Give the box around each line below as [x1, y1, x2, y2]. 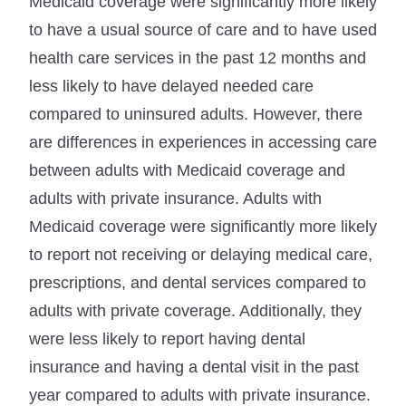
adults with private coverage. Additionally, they [29, 301, 362, 320]
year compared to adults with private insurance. [29, 385, 371, 404]
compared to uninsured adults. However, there [29, 104, 362, 123]
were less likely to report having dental [29, 329, 305, 348]
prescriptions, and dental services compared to [29, 273, 366, 292]
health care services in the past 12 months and [29, 48, 366, 67]
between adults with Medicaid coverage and [29, 160, 345, 179]
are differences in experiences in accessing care [29, 132, 377, 151]
